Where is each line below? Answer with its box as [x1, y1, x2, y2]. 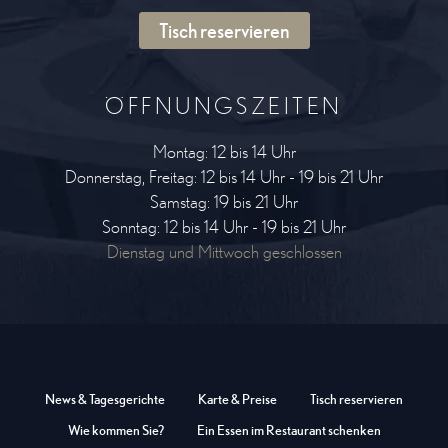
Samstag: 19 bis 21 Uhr [150, 190, 298, 212]
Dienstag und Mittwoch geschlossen [106, 240, 342, 262]
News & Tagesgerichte [45, 390, 165, 407]
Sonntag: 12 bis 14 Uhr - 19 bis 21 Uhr [102, 215, 346, 237]
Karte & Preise [198, 390, 277, 407]
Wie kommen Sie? [67, 421, 164, 438]
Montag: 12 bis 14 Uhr [152, 140, 296, 162]
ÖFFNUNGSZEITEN [105, 92, 343, 119]
